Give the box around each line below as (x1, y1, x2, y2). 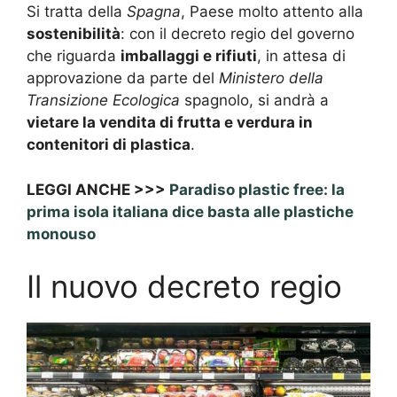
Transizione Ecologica (27, 91, 180, 110)
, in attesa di (257, 47, 346, 66)
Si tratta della (27, 3, 127, 21)
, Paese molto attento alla (181, 3, 363, 21)
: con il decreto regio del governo (121, 25, 354, 43)
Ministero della (219, 69, 323, 88)
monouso (27, 224, 96, 243)
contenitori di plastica (27, 136, 191, 154)
